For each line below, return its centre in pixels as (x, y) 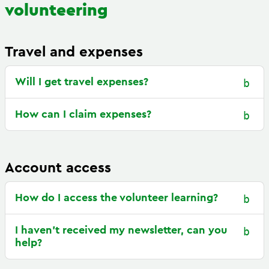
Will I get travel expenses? (82, 82)
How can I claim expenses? (83, 114)
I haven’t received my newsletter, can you (121, 230)
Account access (58, 168)
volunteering (56, 10)
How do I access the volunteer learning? (116, 198)
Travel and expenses (74, 52)
